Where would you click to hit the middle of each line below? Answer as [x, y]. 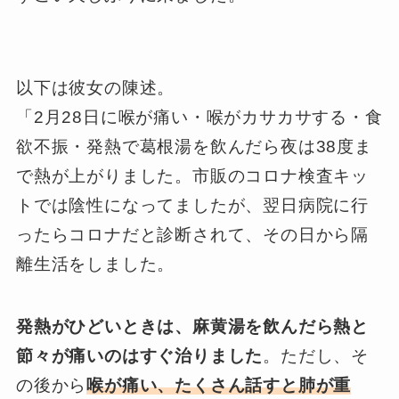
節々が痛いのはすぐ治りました [139, 356]
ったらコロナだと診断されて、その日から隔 [192, 234]
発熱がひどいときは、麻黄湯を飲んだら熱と [192, 327]
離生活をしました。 [95, 264]
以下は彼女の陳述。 [95, 87]
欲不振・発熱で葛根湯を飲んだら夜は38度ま [194, 146]
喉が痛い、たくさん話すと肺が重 [219, 386]
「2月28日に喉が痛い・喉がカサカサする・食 [199, 117]
